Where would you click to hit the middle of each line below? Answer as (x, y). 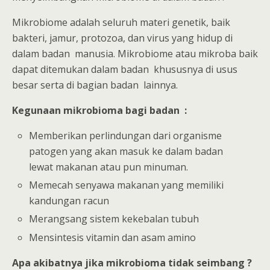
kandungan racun (69, 201)
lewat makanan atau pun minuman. (109, 167)
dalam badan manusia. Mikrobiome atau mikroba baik (135, 54)
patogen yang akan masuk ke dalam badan (126, 151)
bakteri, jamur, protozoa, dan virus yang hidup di (122, 38)
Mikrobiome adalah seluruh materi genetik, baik (121, 22)
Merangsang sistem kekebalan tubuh (114, 219)
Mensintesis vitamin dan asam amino (113, 237)
